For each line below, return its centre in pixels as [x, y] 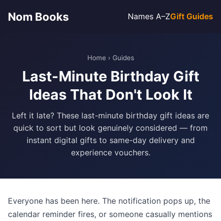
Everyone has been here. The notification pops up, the [109, 201]
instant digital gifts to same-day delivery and [110, 140]
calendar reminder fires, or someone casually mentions [110, 214]
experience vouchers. [110, 152]
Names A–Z [149, 16]
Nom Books [38, 17]
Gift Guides [192, 16]
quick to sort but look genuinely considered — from [110, 128]
